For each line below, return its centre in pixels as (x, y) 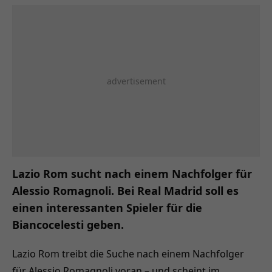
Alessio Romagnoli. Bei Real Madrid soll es (125, 191)
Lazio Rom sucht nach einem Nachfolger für (132, 174)
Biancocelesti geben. (68, 225)
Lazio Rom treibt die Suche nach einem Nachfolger (128, 253)
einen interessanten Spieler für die (107, 208)
